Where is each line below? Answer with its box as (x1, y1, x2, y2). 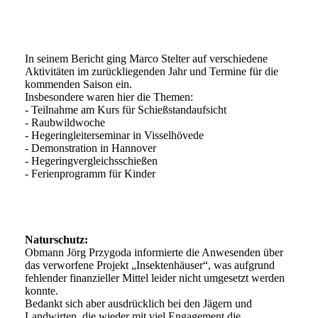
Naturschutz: (25, 234, 88, 246)
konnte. (25, 285, 58, 297)
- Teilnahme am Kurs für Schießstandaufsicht (25, 104, 226, 116)
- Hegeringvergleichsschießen (25, 155, 158, 168)
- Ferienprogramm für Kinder (25, 168, 155, 180)
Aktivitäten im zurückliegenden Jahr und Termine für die (25, 65, 278, 78)
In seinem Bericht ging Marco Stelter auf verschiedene (25, 53, 268, 65)
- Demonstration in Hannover (25, 142, 156, 155)
